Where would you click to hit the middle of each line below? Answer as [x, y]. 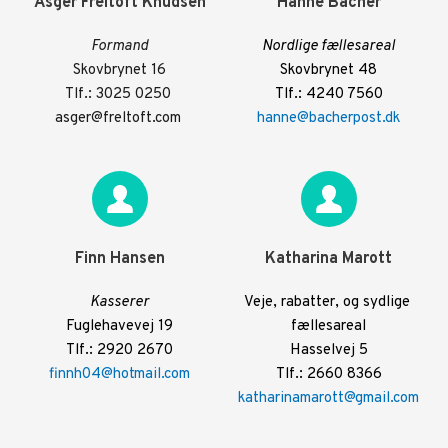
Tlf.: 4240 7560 [328, 94]
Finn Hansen [119, 259]
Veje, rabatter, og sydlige [326, 302]
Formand [119, 46]
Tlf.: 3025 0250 [119, 94]
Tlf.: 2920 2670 [119, 350]
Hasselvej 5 [328, 350]
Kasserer [119, 302]
